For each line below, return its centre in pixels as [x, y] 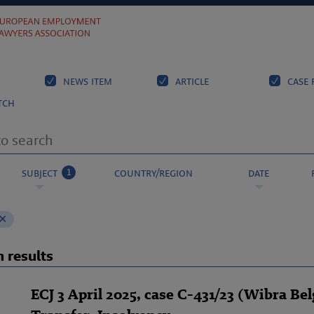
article [191, 81]
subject [39, 173]
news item [86, 81]
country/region [153, 173]
